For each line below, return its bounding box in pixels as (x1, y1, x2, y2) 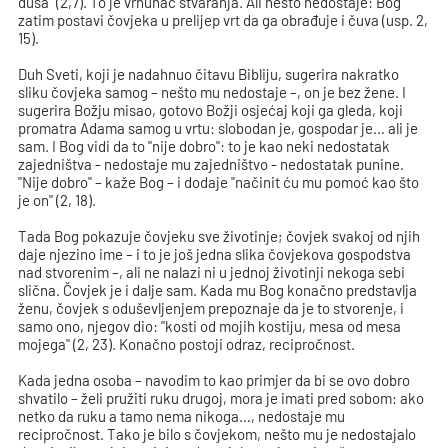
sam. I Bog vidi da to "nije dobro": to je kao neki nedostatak (18, 137, 391, 155)
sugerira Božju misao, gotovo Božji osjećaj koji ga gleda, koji (18, 101, 404, 119)
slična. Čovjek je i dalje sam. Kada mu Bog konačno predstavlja (18, 281, 418, 299)
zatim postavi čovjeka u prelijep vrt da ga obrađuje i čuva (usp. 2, (18, 11, 429, 29)
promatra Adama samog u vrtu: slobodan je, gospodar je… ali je (18, 119, 419, 137)
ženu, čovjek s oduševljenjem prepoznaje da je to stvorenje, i (18, 299, 405, 317)
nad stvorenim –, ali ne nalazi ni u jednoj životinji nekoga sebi (18, 263, 406, 281)
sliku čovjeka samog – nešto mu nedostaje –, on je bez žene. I (18, 83, 407, 101)
